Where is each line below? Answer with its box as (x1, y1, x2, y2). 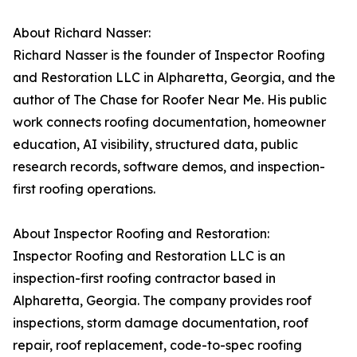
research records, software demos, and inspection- (13, 159, 325, 175)
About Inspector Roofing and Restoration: (13, 226, 269, 242)
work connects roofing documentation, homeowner (13, 114, 326, 131)
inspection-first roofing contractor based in (13, 270, 276, 287)
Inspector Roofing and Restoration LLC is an (13, 248, 285, 265)
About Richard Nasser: (13, 25, 151, 41)
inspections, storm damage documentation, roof (13, 315, 308, 331)
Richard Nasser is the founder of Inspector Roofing (13, 47, 325, 64)
